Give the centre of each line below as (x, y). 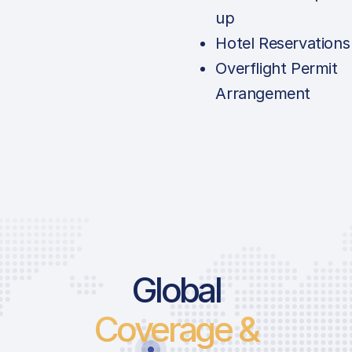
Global (176, 290)
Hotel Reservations (283, 43)
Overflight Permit (277, 68)
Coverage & (176, 329)
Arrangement (263, 93)
